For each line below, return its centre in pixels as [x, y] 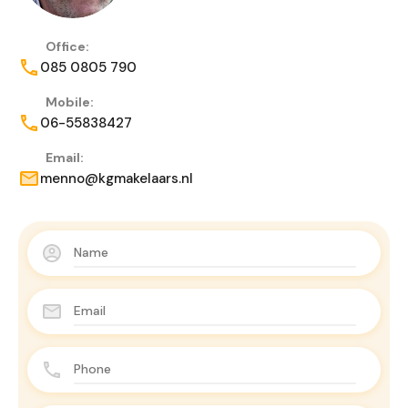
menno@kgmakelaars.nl [117, 179]
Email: [66, 158]
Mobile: [71, 102]
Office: [69, 47]
